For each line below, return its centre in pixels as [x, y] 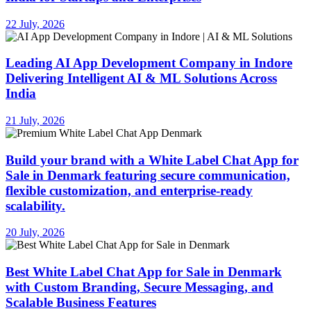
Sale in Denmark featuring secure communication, [148, 175]
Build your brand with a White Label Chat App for [152, 160]
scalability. [35, 205]
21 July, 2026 [35, 120]
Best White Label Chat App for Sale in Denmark [144, 272]
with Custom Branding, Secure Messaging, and [140, 287]
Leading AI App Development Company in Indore [149, 63]
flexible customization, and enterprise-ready [129, 190]
